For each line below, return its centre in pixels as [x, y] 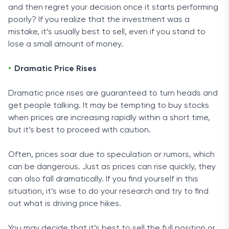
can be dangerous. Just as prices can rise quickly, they [112, 167]
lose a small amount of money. [67, 44]
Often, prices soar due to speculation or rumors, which [111, 155]
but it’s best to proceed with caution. [81, 130]
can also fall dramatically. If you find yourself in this [103, 179]
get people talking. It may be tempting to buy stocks [109, 106]
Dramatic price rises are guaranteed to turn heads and [113, 94]
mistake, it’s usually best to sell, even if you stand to [107, 32]
